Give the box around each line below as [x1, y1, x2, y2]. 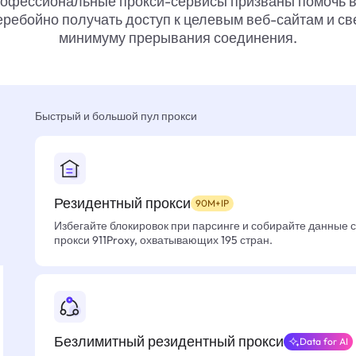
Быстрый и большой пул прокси [35, 109, 197, 123]
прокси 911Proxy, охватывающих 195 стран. [54, 233, 273, 247]
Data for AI [300, 335, 348, 347]
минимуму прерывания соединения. [59, 29, 297, 47]
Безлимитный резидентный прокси [54, 332, 284, 350]
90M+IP [195, 197, 229, 209]
